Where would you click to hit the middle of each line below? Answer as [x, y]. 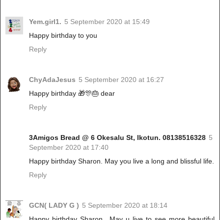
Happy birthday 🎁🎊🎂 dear [72, 93]
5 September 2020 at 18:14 [125, 205]
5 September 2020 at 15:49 [107, 21]
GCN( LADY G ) [54, 205]
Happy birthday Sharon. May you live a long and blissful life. [122, 161]
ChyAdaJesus [52, 79]
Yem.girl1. [45, 21]
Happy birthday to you [63, 35]
